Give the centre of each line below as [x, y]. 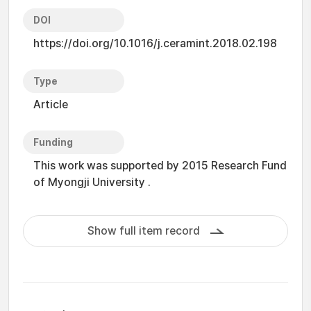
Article [51, 104]
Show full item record [143, 231]
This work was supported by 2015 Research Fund [160, 166]
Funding [53, 142]
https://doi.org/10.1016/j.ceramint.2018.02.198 [155, 43]
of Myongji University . [92, 182]
